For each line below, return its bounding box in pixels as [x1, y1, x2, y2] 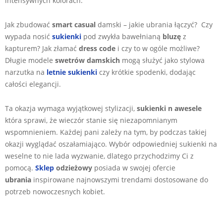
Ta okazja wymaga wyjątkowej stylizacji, [5, 103, 137, 113]
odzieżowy [54, 163, 92, 172]
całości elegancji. [5, 79, 61, 89]
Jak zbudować [5, 19, 52, 29]
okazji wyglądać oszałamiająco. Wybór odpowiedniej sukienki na [5, 139, 217, 149]
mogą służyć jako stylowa [120, 55, 205, 65]
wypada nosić [5, 31, 52, 41]
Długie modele [5, 55, 55, 65]
